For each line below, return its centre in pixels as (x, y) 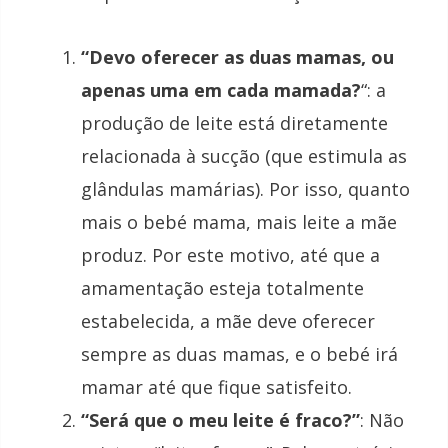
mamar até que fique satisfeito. (216, 387)
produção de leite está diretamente (234, 123)
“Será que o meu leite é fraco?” (220, 420)
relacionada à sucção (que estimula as (244, 156)
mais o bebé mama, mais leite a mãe (239, 222)
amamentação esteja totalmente (222, 288)
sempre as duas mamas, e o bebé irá (239, 354)
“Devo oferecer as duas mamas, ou (237, 57)
